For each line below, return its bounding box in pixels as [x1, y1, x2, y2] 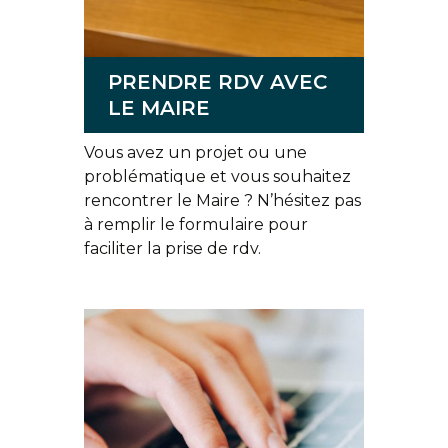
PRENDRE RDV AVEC [108, 70, 327, 94]
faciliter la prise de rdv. [84, 239, 261, 258]
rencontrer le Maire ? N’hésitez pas [84, 191, 361, 210]
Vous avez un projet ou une [84, 143, 307, 162]
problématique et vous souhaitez [84, 167, 351, 186]
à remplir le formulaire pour [84, 215, 308, 234]
